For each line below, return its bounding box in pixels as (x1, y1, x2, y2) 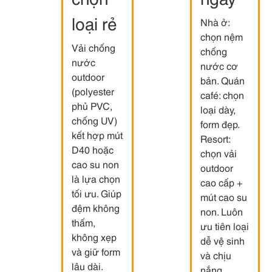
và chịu (200, 248, 231, 262)
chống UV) (72, 113, 117, 127)
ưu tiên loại (200, 219, 249, 233)
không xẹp (72, 229, 117, 243)
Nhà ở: (200, 15, 229, 29)
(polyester (72, 84, 114, 98)
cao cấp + (200, 175, 242, 189)
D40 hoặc (72, 142, 114, 156)
